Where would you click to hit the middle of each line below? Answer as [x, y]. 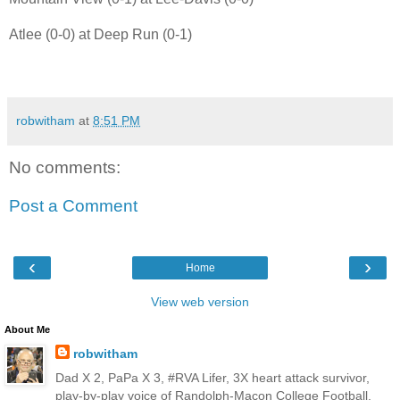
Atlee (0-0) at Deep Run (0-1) [100, 34]
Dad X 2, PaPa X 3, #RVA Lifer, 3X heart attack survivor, [212, 377]
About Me [27, 329]
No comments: [65, 167]
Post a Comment [73, 206]
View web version [200, 301]
